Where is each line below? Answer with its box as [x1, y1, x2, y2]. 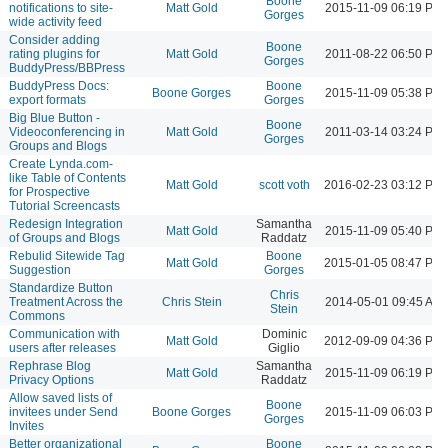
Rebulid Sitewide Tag [9, 248, 125, 263]
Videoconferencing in [9, 124, 125, 139]
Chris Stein [161, 294, 222, 309]
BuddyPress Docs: [9, 78, 109, 93]
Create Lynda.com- [9, 156, 113, 171]
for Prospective [9, 184, 90, 199]
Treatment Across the [9, 294, 123, 309]
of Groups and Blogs [9, 230, 120, 245]
